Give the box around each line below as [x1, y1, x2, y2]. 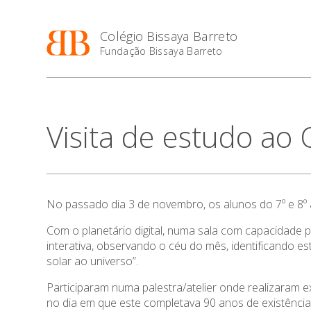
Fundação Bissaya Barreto [99, 44, 223, 58]
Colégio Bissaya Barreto [99, 28, 238, 44]
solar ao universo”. [47, 253, 139, 269]
